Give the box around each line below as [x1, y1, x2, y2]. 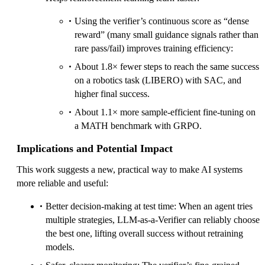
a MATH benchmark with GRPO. [75, 120, 202, 131]
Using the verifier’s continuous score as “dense [75, 15, 249, 26]
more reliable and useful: [17, 177, 108, 188]
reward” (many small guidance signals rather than [75, 29, 258, 40]
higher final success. [75, 88, 150, 99]
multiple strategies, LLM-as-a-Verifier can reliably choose [46, 214, 260, 225]
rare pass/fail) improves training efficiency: [75, 43, 233, 53]
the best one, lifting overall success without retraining [46, 228, 243, 238]
